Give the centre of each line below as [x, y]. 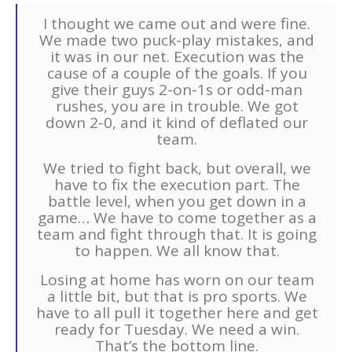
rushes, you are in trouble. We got [177, 106]
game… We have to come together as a [177, 218]
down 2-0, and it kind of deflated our [177, 123]
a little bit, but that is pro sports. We [177, 297]
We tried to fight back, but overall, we [177, 169]
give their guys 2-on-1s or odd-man [177, 90]
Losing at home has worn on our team [177, 280]
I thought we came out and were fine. [177, 24]
